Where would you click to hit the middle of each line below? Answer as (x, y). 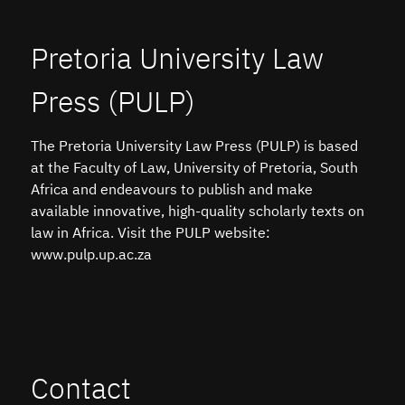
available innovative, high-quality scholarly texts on (198, 212)
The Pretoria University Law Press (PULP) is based (194, 147)
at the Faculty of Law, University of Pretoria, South (194, 169)
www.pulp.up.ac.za (91, 255)
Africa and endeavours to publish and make (172, 190)
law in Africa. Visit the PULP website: (151, 234)
